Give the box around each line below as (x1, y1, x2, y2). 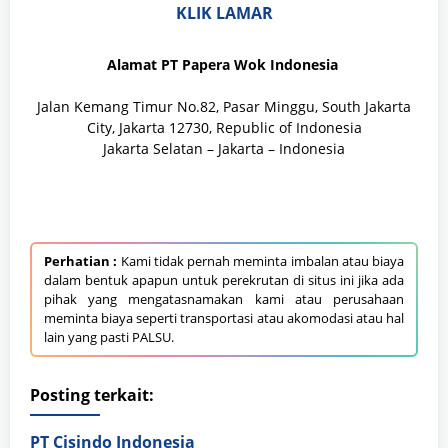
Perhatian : (44, 252, 118, 271)
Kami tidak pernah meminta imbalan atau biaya (117, 252, 404, 271)
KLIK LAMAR (175, 2, 273, 25)
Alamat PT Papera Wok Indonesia (106, 55, 342, 75)
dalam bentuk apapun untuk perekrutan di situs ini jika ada (44, 271, 404, 290)
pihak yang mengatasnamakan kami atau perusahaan (44, 290, 404, 309)
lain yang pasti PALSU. (44, 328, 174, 347)
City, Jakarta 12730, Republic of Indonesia (86, 118, 362, 138)
